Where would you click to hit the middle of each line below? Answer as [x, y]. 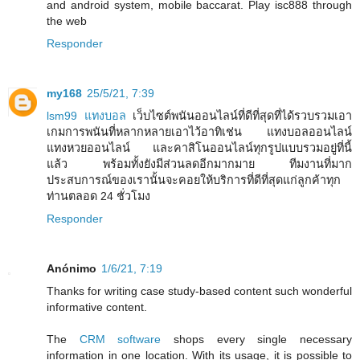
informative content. [97, 307]
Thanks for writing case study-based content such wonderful [199, 291]
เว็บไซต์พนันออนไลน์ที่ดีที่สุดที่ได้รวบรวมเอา [239, 116]
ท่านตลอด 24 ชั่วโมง [98, 196]
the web [67, 21]
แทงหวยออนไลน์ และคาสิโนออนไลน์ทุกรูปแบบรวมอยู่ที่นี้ [199, 148]
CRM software [127, 340]
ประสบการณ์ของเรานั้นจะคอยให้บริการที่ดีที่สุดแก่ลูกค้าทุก [194, 180]
